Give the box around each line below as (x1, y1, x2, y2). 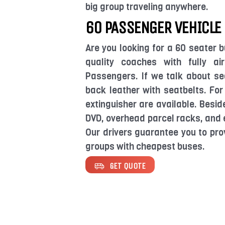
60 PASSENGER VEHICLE (85, 17, 221, 38)
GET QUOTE (109, 160, 146, 171)
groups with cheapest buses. (85, 140, 205, 153)
